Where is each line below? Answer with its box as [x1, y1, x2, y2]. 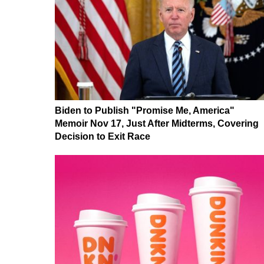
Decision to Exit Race [55, 131, 150, 141]
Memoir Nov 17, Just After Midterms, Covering [55, 118, 259, 128]
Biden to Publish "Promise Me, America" [55, 105, 235, 115]
